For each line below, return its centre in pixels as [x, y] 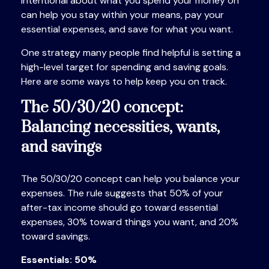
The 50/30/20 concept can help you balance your [131, 179]
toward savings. [56, 236]
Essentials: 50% [59, 260]
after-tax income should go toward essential [119, 207]
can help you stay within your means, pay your [122, 15]
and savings [61, 147]
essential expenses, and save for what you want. [127, 29]
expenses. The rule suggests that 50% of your [122, 193]
